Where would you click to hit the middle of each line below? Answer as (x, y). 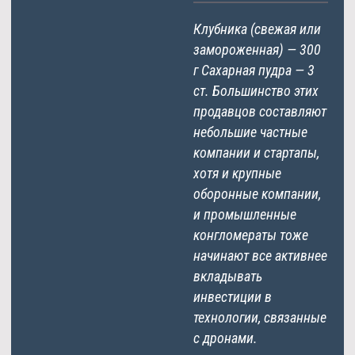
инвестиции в (233, 296)
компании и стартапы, (256, 152)
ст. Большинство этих (256, 90)
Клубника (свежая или (257, 29)
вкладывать (228, 276)
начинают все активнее (260, 255)
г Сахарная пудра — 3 (254, 70)
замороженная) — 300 (257, 49)
